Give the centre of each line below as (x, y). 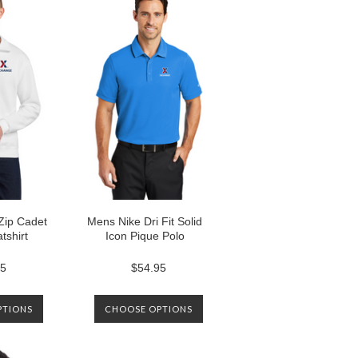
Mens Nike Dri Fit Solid (145, 221)
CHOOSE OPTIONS (149, 309)
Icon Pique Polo (145, 236)
